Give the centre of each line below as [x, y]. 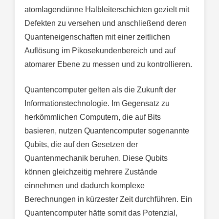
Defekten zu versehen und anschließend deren [106, 23]
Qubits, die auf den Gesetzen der [81, 145]
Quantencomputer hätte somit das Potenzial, [101, 213]
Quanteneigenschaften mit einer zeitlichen [97, 37]
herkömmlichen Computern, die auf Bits [93, 117]
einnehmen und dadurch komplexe [85, 186]
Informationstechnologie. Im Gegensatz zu [97, 104]
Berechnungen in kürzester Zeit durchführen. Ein [108, 199]
